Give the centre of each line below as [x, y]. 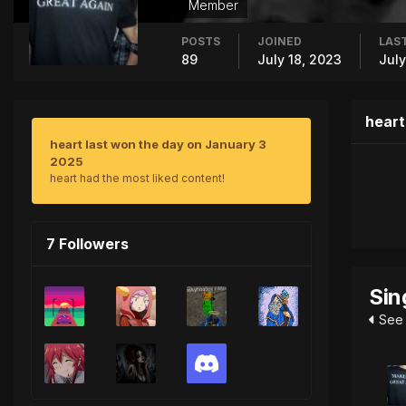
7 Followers [87, 243]
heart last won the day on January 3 [158, 144]
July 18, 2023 [300, 59]
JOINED [280, 41]
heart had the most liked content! [137, 178]
